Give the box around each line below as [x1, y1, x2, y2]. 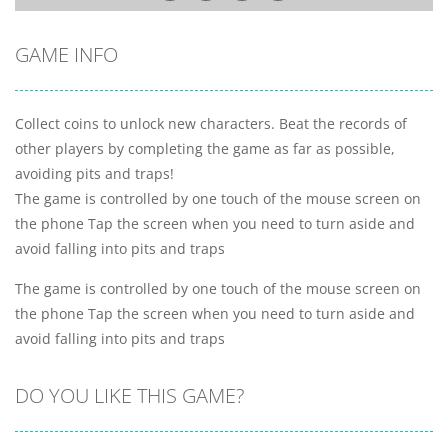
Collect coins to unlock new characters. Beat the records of [15, 113, 407, 133]
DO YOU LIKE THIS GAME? [15, 381, 244, 409]
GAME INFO [15, 40, 118, 68]
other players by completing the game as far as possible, [15, 138, 395, 158]
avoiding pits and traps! [15, 163, 174, 183]
